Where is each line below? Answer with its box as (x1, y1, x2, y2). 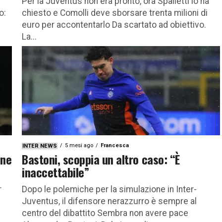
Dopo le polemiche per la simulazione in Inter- (22, 184, 197, 194)
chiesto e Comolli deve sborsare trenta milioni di (22, 7, 208, 18)
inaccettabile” (22, 163, 89, 181)
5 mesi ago (65, 142, 93, 149)
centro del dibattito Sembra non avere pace (22, 208, 188, 218)
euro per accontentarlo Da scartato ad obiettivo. (22, 19, 206, 30)
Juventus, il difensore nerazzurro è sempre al (22, 196, 197, 206)
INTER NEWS (22, 142, 57, 149)
